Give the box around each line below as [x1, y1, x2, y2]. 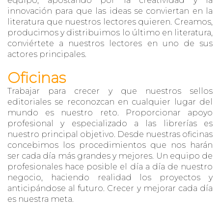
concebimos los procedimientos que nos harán [7, 140, 213, 150]
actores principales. [7, 50, 86, 59]
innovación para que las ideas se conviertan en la [7, 6, 213, 16]
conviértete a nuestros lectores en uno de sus [7, 39, 213, 48]
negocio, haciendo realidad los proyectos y [7, 173, 213, 182]
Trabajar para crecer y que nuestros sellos [7, 86, 213, 96]
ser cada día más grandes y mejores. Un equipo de [7, 151, 213, 161]
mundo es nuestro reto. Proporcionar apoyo [7, 108, 213, 117]
